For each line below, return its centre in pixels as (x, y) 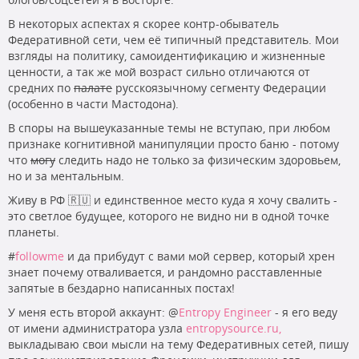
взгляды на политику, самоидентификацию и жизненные (167, 55)
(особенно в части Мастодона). (93, 103)
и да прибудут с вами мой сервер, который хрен (200, 256)
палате (93, 87)
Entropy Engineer (225, 312)
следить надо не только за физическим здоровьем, (198, 159)
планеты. (34, 232)
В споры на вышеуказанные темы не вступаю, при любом (169, 127)
